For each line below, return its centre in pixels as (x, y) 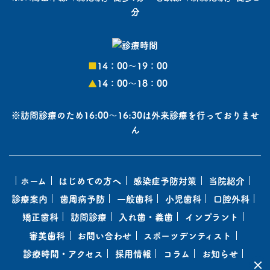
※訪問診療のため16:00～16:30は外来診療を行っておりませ (135, 115)
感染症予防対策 (165, 180)
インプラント (212, 217)
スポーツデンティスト (187, 235)
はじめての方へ (90, 180)
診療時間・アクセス (63, 253)
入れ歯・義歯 (146, 217)
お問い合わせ (104, 235)
